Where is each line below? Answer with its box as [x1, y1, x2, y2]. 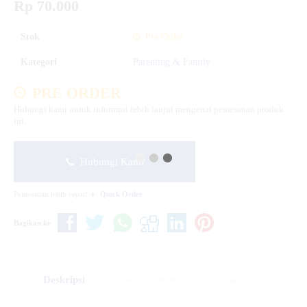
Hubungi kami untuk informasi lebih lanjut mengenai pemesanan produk [14, 104, 284, 114]
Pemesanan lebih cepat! [14, 189, 90, 198]
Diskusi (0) [217, 273, 265, 286]
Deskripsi [42, 273, 85, 286]
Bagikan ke [14, 218, 51, 227]
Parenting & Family [133, 56, 210, 67]
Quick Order [100, 189, 143, 198]
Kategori [21, 56, 57, 67]
